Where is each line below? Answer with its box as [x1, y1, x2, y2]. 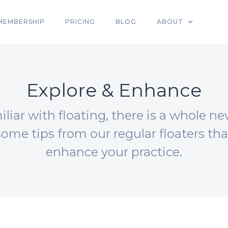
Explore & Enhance [26, 79, 202, 101]
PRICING [65, 18, 95, 25]
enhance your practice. [46, 145, 182, 159]
